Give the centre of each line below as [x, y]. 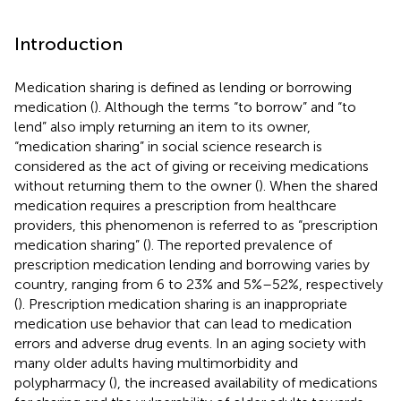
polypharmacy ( [64, 382]
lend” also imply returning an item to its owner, [162, 126]
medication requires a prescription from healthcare [175, 205]
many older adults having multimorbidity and [156, 363]
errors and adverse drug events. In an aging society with [190, 343]
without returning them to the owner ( [137, 185]
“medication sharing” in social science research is [168, 146]
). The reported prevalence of [239, 244]
